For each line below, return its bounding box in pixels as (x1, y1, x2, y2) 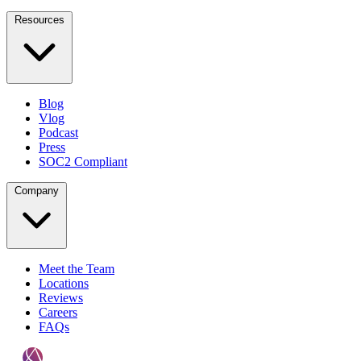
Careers (39, 305, 77, 320)
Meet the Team (39, 262, 114, 276)
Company (15, 185, 59, 197)
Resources (15, 14, 64, 27)
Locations (39, 276, 89, 291)
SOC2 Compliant (39, 155, 127, 169)
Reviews (39, 291, 83, 305)
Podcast (39, 126, 78, 140)
